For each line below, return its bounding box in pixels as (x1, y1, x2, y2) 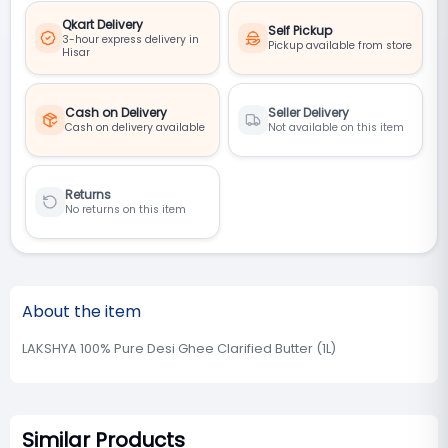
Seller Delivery (268, 104, 349, 121)
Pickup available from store (268, 38, 412, 53)
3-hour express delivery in (61, 31, 199, 47)
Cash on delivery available (65, 120, 205, 135)
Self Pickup (268, 22, 332, 39)
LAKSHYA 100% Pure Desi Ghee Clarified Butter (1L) (22, 340, 336, 357)
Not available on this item (268, 120, 404, 135)
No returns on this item (65, 202, 186, 217)
